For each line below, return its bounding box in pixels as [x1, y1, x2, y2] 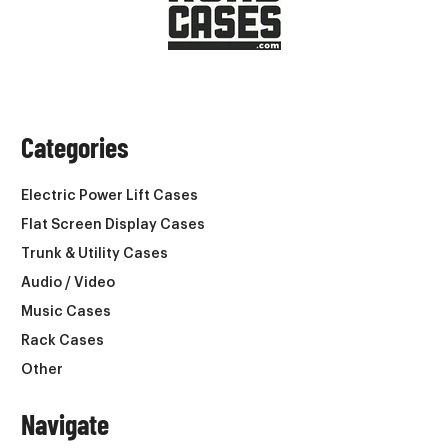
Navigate [21, 406, 109, 441]
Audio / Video [21, 275, 115, 290]
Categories [21, 129, 129, 164]
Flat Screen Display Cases [21, 217, 205, 232]
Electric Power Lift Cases [21, 188, 198, 203]
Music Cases [21, 304, 111, 319]
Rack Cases [21, 333, 104, 348]
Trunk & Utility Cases [21, 246, 168, 261]
